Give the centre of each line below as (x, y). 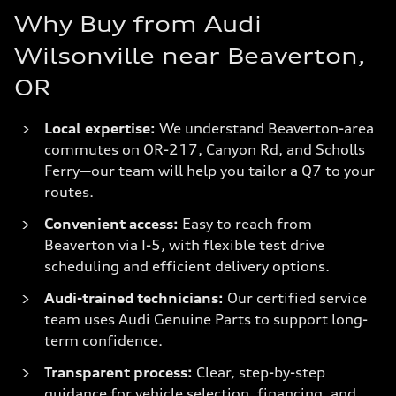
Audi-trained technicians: (134, 298)
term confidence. (103, 340)
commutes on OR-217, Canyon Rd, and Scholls (205, 149)
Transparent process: (118, 372)
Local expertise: (100, 128)
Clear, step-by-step (259, 372)
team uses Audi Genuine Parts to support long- (206, 319)
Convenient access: (111, 224)
